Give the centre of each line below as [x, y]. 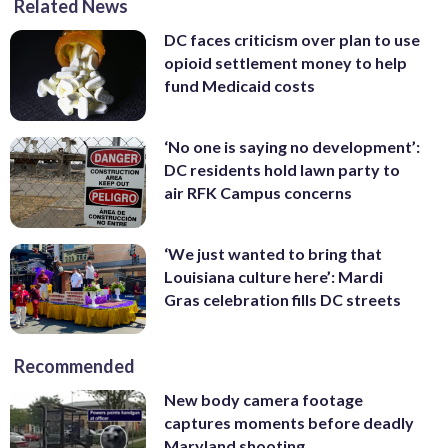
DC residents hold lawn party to [282, 169]
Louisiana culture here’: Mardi [273, 276]
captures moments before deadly [289, 423]
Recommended [74, 366]
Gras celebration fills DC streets [282, 299]
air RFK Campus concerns [258, 192]
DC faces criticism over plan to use [292, 40]
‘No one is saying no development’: [292, 146]
